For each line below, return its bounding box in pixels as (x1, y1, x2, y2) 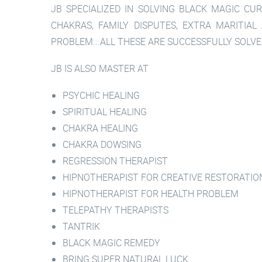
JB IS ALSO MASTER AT (51, 62, 149, 75)
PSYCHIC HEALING (63, 89, 140, 102)
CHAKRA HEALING (63, 122, 138, 135)
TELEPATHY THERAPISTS (63, 204, 168, 216)
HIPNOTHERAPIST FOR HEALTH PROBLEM (63, 187, 239, 200)
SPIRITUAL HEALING (63, 105, 147, 118)
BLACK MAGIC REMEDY (63, 236, 160, 249)
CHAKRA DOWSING (63, 138, 142, 151)
